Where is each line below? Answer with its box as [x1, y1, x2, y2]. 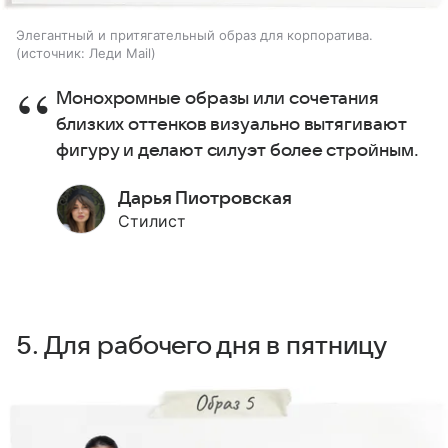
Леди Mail [89, 44, 151, 61]
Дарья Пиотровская [118, 188, 292, 208]
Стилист [118, 210, 186, 231]
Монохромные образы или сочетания [56, 88, 380, 108]
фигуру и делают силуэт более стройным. [56, 140, 423, 160]
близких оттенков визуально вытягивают [56, 114, 407, 134]
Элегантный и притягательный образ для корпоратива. [16, 26, 373, 43]
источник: [21, 44, 85, 61]
